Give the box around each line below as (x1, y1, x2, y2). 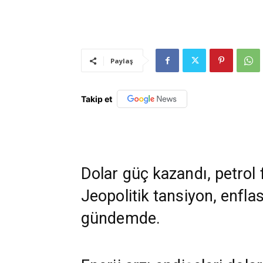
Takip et (81, 94, 112, 104)
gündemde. (81, 208, 160, 228)
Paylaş (110, 56, 133, 66)
